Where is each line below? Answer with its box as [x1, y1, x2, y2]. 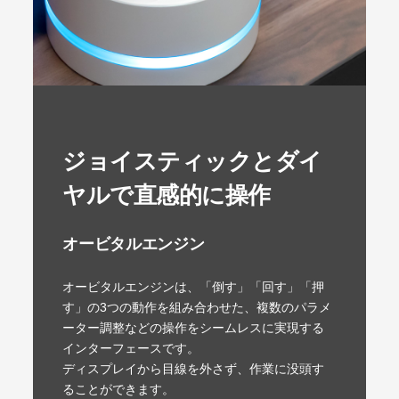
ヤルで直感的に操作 [62, 183, 271, 208]
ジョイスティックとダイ [62, 149, 322, 175]
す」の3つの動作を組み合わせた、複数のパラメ [62, 301, 332, 315]
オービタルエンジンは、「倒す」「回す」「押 [62, 281, 325, 295]
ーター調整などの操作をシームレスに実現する [62, 322, 325, 336]
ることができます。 [62, 383, 175, 397]
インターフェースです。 [62, 342, 200, 356]
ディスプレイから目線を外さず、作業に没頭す [62, 362, 325, 377]
